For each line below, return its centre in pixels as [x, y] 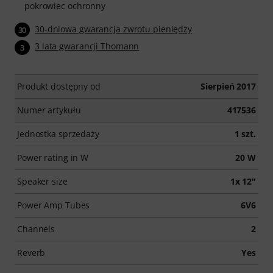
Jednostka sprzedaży [58, 133]
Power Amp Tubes [54, 205]
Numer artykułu [49, 110]
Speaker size [42, 181]
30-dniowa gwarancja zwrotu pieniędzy [114, 29]
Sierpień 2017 [228, 86]
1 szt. [245, 133]
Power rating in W [53, 157]
